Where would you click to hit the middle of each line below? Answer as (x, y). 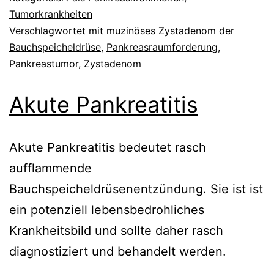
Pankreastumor (44, 63)
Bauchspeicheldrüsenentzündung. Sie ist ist (136, 189)
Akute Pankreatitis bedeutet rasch (108, 147)
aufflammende (50, 168)
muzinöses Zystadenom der (170, 30)
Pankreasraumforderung (162, 47)
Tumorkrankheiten (51, 14)
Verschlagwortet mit (58, 30)
